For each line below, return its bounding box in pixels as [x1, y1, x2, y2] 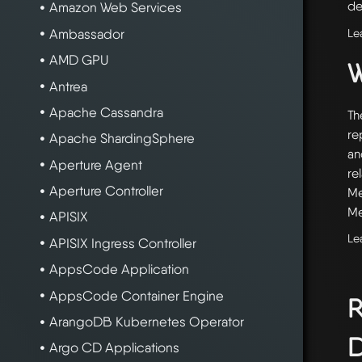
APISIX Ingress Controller [48, 234, 196, 251]
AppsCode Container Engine [48, 287, 224, 304]
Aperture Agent [48, 156, 142, 173]
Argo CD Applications [48, 339, 179, 356]
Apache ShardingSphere [48, 130, 195, 147]
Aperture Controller [48, 183, 163, 200]
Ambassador [48, 25, 124, 42]
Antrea [48, 78, 87, 95]
